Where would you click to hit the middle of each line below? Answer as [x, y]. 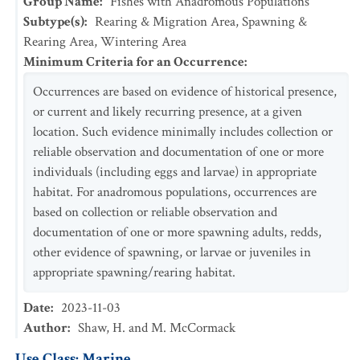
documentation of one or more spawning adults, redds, [177, 232]
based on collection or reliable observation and [155, 212]
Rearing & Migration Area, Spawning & [201, 22]
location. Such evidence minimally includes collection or [183, 132]
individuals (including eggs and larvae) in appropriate [175, 172]
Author [45, 328]
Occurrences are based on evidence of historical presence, [185, 92]
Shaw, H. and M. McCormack [157, 328]
